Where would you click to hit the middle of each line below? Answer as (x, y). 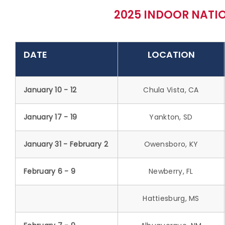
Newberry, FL (171, 171)
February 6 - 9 (50, 171)
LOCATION (171, 54)
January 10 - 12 (50, 90)
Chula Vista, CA (171, 90)
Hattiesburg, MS (171, 198)
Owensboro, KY (171, 144)
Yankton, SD (171, 117)
